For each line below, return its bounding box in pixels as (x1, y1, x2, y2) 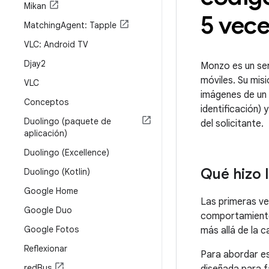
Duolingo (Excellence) (24, 147, 109, 158)
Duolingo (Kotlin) (24, 166, 90, 177)
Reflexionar (24, 243, 67, 254)
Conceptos (24, 97, 68, 107)
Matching (24, 20, 61, 31)
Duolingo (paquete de (24, 116, 111, 127)
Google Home (24, 186, 78, 196)
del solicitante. (201, 118, 264, 130)
